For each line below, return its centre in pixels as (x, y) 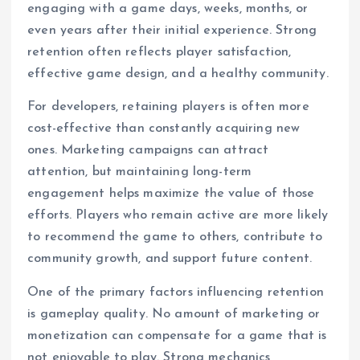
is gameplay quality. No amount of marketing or (174, 314)
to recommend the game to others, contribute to (175, 237)
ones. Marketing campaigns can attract (148, 151)
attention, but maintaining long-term (140, 172)
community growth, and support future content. (170, 259)
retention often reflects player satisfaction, (160, 53)
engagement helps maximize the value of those (171, 194)
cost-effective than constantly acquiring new (164, 129)
